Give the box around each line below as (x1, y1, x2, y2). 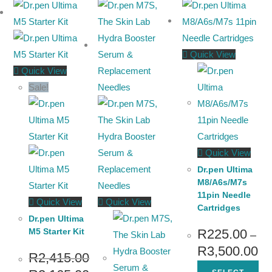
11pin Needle (197, 189, 251, 200)
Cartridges (197, 202, 240, 212)
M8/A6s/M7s (197, 177, 247, 187)
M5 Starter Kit (29, 226, 85, 236)
